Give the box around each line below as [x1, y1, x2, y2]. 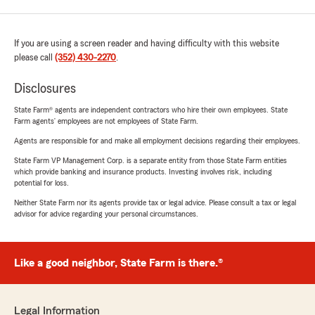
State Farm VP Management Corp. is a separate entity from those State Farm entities [14, 156, 287, 165]
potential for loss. [14, 179, 69, 187]
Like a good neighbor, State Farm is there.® [14, 257, 223, 269]
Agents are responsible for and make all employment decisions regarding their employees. [14, 136, 300, 145]
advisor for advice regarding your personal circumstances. [14, 210, 198, 218]
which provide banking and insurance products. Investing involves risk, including [14, 167, 272, 176]
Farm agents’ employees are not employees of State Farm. [14, 117, 198, 125]
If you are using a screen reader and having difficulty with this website [14, 39, 279, 49]
